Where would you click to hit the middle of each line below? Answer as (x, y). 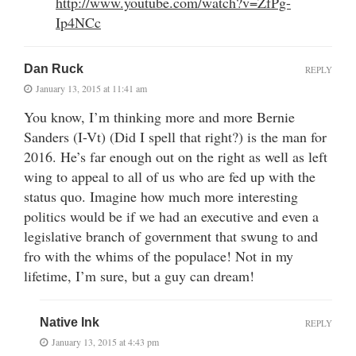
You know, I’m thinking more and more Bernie (159, 116)
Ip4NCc (78, 22)
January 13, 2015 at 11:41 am (91, 88)
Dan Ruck (54, 68)
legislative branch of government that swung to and (171, 236)
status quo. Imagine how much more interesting (161, 196)
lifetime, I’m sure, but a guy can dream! (139, 275)
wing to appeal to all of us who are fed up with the (170, 176)
